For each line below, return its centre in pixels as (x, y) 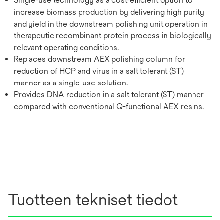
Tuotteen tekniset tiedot (93, 200)
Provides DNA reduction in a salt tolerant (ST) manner (109, 95)
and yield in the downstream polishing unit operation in (111, 24)
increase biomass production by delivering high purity (109, 12)
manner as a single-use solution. (71, 83)
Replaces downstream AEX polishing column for (99, 59)
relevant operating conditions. (66, 47)
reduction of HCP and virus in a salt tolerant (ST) (99, 71)
